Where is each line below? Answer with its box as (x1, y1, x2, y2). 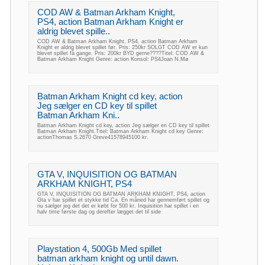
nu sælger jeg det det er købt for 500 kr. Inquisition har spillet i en (37, 203, 199, 209)
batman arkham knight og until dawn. (37, 254, 179, 264)
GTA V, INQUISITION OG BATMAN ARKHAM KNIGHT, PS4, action (37, 191, 205, 198)
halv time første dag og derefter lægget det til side (37, 209, 161, 215)
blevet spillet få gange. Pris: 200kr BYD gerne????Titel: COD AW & (37, 50, 204, 57)
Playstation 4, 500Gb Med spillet (37, 244, 161, 254)
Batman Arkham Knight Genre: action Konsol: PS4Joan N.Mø (37, 56, 189, 63)
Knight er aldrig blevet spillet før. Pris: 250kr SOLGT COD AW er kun (37, 44, 208, 51)
